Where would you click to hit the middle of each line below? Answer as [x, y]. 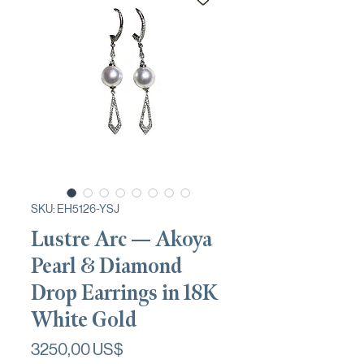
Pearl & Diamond [106, 266]
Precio [145, 349]
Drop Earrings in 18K [124, 292]
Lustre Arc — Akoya [121, 239]
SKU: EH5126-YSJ [75, 208]
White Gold [84, 319]
